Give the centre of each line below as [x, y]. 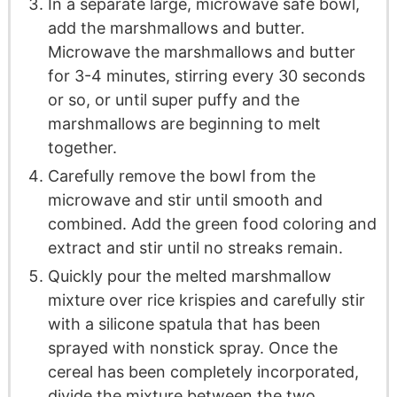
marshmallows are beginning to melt [184, 124]
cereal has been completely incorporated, [203, 372]
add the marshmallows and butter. [176, 28]
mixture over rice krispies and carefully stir [206, 300]
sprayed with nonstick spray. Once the [192, 348]
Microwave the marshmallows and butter [201, 52]
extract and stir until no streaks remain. [195, 248]
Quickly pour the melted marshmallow [189, 276]
